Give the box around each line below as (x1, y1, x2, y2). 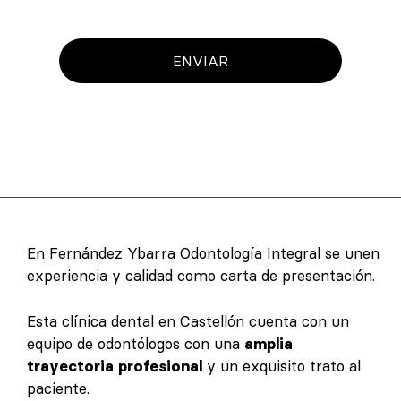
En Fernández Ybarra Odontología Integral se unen (27, 243, 380, 264)
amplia (244, 333, 293, 354)
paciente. (27, 378, 90, 398)
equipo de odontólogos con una (27, 333, 244, 354)
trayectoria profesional (27, 355, 202, 376)
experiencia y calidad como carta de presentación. (27, 266, 375, 286)
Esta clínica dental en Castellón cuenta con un (27, 311, 349, 331)
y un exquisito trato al (202, 355, 361, 376)
